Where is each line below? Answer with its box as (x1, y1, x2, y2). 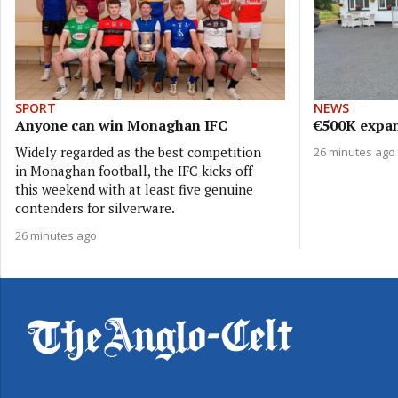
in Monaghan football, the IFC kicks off (15, 161, 252, 179)
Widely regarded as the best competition (15, 142, 261, 161)
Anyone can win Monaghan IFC (15, 115, 227, 135)
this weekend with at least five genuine (15, 179, 253, 198)
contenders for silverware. (15, 198, 175, 217)
